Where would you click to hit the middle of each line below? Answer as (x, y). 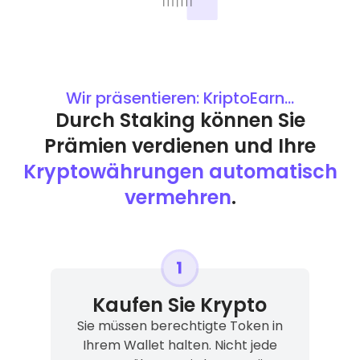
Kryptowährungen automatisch (180, 172)
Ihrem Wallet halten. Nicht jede (180, 346)
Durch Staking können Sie (180, 121)
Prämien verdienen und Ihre (180, 146)
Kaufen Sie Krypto (180, 305)
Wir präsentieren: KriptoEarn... (180, 98)
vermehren (178, 198)
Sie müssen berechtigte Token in (180, 326)
